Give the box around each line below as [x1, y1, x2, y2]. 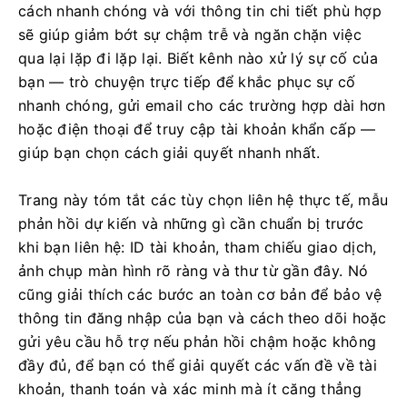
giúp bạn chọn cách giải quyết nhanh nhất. [18, 144, 321, 162]
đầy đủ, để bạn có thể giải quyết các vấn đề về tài [18, 356, 377, 374]
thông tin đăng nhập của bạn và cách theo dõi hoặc [18, 309, 387, 327]
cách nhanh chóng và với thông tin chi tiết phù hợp [18, 2, 382, 20]
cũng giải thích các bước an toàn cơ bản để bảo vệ [18, 285, 382, 303]
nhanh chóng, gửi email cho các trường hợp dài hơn [18, 96, 386, 114]
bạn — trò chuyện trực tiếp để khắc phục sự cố [18, 73, 356, 91]
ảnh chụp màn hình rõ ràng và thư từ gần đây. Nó [18, 262, 369, 280]
